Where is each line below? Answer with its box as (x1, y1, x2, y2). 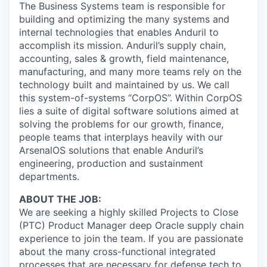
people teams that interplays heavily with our (19, 131, 223, 143)
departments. (19, 170, 79, 182)
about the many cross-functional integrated (19, 246, 216, 257)
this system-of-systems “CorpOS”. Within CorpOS (19, 92, 242, 104)
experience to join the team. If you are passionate (19, 232, 243, 244)
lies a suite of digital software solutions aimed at (19, 105, 239, 117)
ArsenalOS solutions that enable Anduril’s (19, 144, 203, 156)
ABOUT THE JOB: (19, 193, 101, 205)
